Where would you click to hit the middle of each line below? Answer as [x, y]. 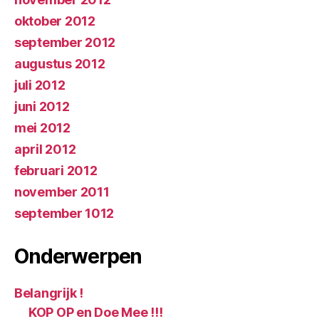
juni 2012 [42, 107]
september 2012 [65, 43]
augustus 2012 [60, 64]
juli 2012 [40, 85]
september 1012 [64, 214]
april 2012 [45, 150]
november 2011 [62, 192]
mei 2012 [42, 128]
